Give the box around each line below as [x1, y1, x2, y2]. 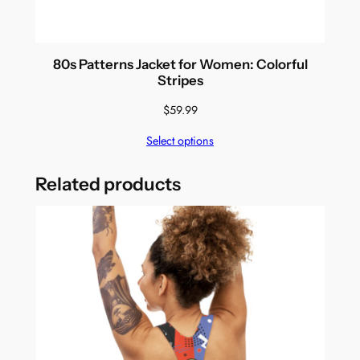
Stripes [157, 72, 203, 88]
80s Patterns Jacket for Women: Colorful [52, 55, 308, 72]
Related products [35, 172, 181, 195]
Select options [146, 133, 214, 149]
